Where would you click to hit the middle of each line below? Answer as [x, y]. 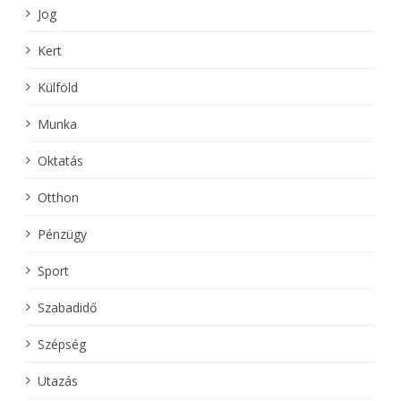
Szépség [61, 344]
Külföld [57, 87]
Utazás [57, 380]
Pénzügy [62, 234]
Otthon [58, 197]
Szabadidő [67, 307]
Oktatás [60, 160]
